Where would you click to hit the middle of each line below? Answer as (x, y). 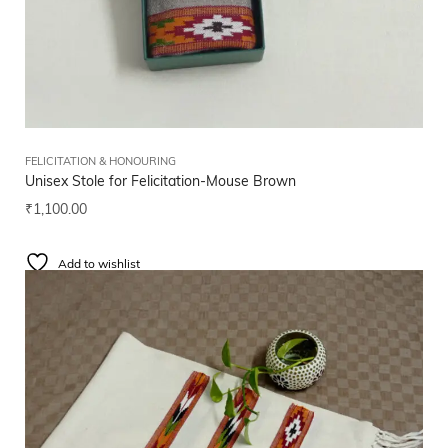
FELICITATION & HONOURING (100, 163)
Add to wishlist (99, 265)
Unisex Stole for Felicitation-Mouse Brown (160, 183)
